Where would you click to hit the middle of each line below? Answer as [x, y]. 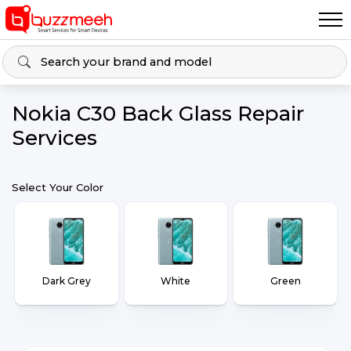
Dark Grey [66, 281]
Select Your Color [58, 187]
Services [54, 138]
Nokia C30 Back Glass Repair [158, 114]
